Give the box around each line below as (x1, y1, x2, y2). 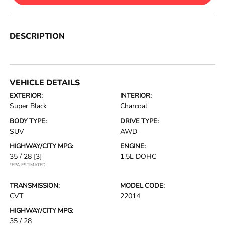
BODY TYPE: (10, 117, 47, 126)
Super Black (10, 101, 47, 111)
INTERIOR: (120, 91, 152, 101)
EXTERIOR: (10, 91, 43, 101)
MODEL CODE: (120, 181, 165, 191)
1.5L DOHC (120, 152, 156, 162)
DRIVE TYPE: (120, 117, 159, 126)
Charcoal (120, 101, 147, 111)
